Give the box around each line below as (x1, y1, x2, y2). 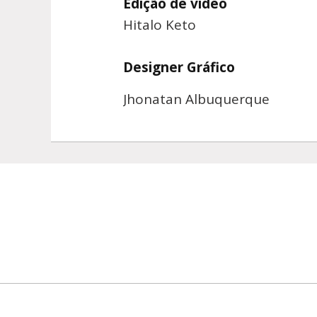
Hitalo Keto (123, 16, 196, 35)
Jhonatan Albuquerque (123, 90, 270, 109)
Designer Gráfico (123, 58, 235, 77)
